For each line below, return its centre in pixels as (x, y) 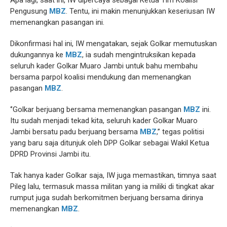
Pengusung (30, 11)
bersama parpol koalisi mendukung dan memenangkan (101, 77)
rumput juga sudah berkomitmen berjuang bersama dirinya (107, 198)
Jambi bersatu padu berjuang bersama (75, 132)
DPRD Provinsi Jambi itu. (50, 154)
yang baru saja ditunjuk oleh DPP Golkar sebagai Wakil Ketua (110, 143)
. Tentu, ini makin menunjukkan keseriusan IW (140, 11)
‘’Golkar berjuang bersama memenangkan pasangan (97, 110)
